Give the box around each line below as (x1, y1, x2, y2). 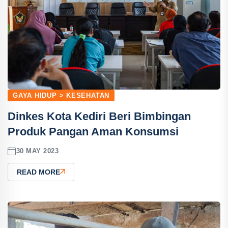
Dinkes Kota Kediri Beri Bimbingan (8, 109, 191, 123)
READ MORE (17, 167, 60, 176)
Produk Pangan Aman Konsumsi (8, 125, 179, 138)
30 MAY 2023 (16, 147, 59, 155)
